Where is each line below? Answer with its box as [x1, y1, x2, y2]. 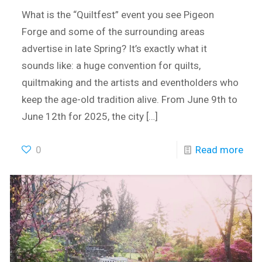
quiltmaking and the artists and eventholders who [22, 77, 239, 89]
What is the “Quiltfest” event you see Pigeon [22, 9, 215, 21]
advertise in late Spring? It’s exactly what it [22, 43, 208, 55]
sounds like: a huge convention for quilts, [22, 60, 201, 72]
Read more [195, 144, 243, 156]
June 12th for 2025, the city [22, 111, 144, 123]
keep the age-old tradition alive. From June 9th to [22, 94, 238, 106]
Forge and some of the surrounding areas [22, 26, 205, 38]
